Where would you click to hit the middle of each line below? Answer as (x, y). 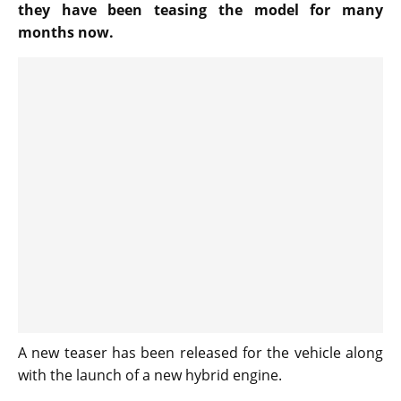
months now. (66, 33)
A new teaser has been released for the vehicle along (200, 353)
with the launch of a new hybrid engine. (150, 375)
